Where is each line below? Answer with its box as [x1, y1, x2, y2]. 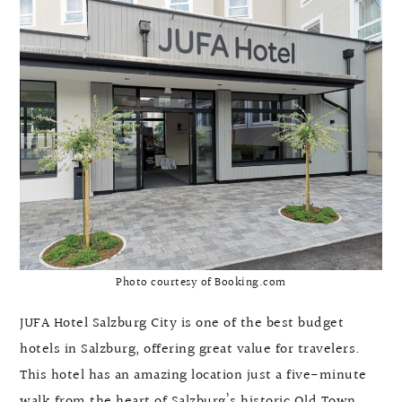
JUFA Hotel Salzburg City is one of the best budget [20, 312, 344, 336]
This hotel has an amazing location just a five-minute [20, 364, 367, 388]
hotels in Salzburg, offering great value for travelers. [20, 338, 361, 362]
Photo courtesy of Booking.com [116, 274, 286, 293]
